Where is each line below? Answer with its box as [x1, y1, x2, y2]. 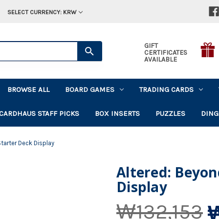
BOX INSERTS [95, 109, 140, 118]
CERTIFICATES [144, 48, 187, 57]
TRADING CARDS [139, 85, 194, 94]
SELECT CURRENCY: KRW [7, 8, 76, 16]
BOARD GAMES [65, 85, 115, 94]
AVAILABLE [144, 55, 177, 64]
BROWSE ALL [7, 85, 50, 94]
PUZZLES [155, 109, 186, 118]
